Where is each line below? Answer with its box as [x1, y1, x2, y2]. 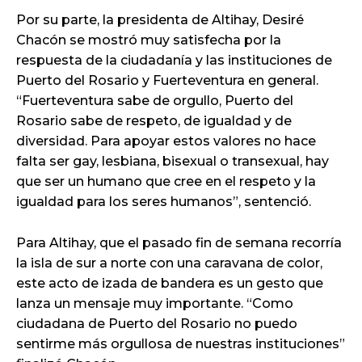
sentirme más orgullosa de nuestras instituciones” [16, 336, 345, 352]
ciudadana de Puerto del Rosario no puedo [16, 316, 297, 332]
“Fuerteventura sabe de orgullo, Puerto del [16, 93, 293, 109]
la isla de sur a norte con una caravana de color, [16, 255, 322, 271]
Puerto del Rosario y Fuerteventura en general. [16, 73, 318, 89]
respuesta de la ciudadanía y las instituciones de [16, 53, 332, 69]
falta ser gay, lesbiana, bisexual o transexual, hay [16, 154, 329, 170]
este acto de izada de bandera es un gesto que [16, 276, 323, 292]
